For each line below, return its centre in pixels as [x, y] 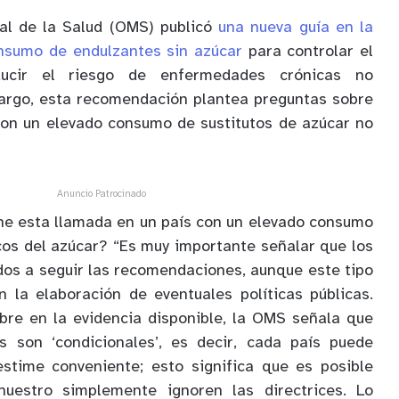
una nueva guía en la [296, 28]
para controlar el [308, 52]
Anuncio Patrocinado [102, 194]
